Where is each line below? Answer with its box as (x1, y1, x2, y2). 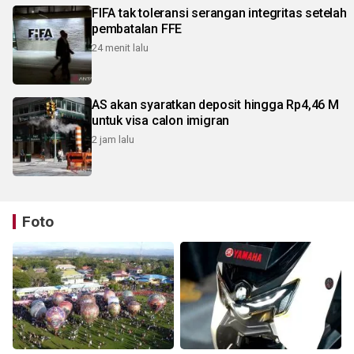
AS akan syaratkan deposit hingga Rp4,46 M (92, 96, 339, 112)
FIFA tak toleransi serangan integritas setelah (92, 5, 347, 21)
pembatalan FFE (92, 21, 183, 36)
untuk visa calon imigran (92, 112, 230, 128)
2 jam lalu (92, 133, 134, 145)
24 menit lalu (92, 41, 149, 54)
